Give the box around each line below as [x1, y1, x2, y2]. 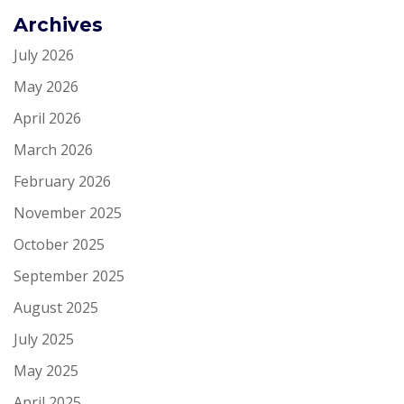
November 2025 [14, 202, 122, 223]
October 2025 [14, 234, 105, 254]
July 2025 [14, 328, 74, 349]
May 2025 [14, 360, 78, 381]
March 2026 [14, 139, 93, 160]
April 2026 [14, 107, 81, 128]
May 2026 [14, 76, 78, 96]
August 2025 [14, 297, 98, 317]
